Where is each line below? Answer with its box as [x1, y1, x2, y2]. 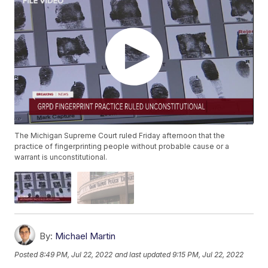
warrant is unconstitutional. [14, 153, 108, 162]
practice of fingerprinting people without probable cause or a [14, 142, 230, 151]
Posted [14, 249, 40, 259]
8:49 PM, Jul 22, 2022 [39, 249, 113, 259]
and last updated [115, 249, 171, 259]
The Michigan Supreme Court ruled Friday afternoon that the [14, 131, 226, 141]
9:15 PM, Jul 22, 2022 [172, 249, 244, 259]
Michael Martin [55, 230, 116, 242]
